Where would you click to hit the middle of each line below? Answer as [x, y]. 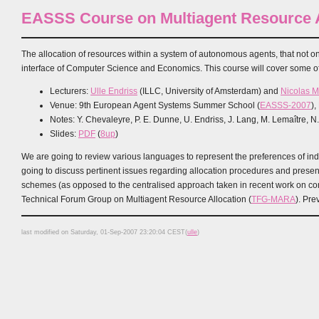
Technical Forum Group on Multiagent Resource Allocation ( [136, 199]
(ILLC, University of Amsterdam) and [209, 91]
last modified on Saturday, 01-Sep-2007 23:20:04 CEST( [104, 232]
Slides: [64, 134]
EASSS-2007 [286, 105]
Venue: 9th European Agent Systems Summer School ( [155, 105]
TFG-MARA [273, 199]
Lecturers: [70, 91]
